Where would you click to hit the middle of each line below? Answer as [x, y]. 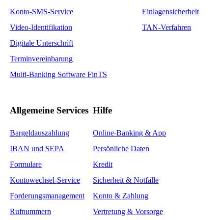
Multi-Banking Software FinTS [58, 74]
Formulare [26, 164]
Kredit [103, 164]
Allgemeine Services [49, 110]
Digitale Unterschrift [41, 43]
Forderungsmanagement [47, 195]
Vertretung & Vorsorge [128, 211]
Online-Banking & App [129, 133]
